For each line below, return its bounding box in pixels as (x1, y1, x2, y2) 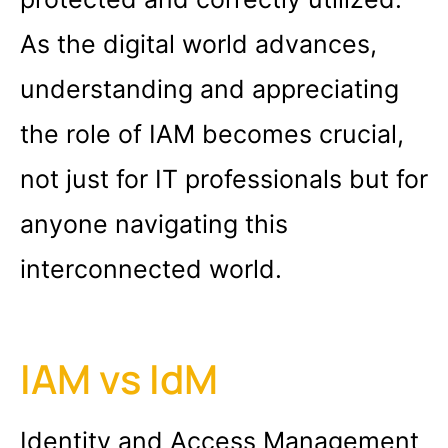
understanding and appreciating (20, 74, 399, 105)
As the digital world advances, (20, 29, 377, 60)
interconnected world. (20, 254, 282, 285)
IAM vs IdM (20, 350, 218, 406)
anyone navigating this (20, 209, 288, 240)
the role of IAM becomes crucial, (20, 119, 404, 150)
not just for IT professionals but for (20, 164, 428, 195)
